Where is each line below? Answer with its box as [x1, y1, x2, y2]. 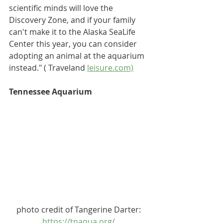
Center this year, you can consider [9, 38, 139, 49]
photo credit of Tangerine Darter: [16, 204, 143, 215]
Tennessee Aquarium [9, 86, 92, 97]
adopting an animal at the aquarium [9, 50, 144, 61]
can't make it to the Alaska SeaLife [9, 26, 137, 37]
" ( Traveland [39, 62, 87, 73]
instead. [9, 62, 39, 73]
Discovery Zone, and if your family [9, 14, 137, 25]
